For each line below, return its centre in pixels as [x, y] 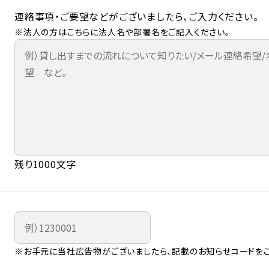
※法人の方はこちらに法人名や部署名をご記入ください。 [122, 32]
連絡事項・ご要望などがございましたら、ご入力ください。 [137, 16]
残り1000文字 [46, 164]
